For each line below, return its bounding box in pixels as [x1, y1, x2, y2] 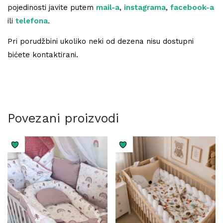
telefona [15, 16, 48, 25]
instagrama [124, 2, 166, 12]
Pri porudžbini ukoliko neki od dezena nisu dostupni [7, 36, 194, 46]
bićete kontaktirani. [7, 50, 78, 59]
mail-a [96, 2, 119, 12]
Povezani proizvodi [7, 111, 119, 125]
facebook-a [170, 2, 214, 12]
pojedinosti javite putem [7, 2, 96, 12]
